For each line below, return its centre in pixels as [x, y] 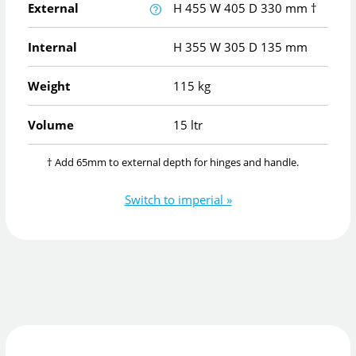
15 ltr [188, 124]
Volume [51, 124]
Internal [52, 46]
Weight [49, 85]
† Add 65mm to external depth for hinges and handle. [172, 162]
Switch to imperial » [178, 200]
